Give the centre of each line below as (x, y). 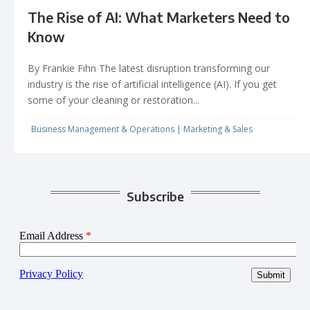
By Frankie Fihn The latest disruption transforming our (149, 68)
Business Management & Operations (103, 129)
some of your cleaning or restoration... (113, 100)
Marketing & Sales (218, 129)
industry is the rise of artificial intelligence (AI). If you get (152, 84)
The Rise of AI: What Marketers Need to (159, 17)
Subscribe (155, 196)
